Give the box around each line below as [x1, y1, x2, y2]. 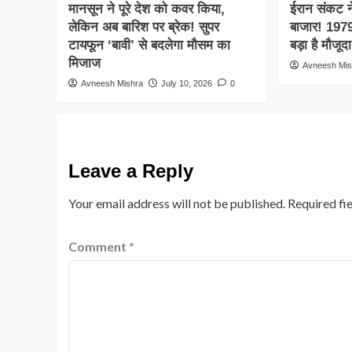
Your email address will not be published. [68, 196, 285, 211]
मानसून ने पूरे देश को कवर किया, [68, 2, 225, 17]
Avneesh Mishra [81, 79, 143, 89]
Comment [68, 239, 129, 255]
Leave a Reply [68, 160, 193, 182]
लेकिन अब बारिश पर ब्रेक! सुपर [68, 20, 219, 35]
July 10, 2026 [161, 79, 212, 89]
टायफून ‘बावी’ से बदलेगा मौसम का [68, 38, 230, 53]
